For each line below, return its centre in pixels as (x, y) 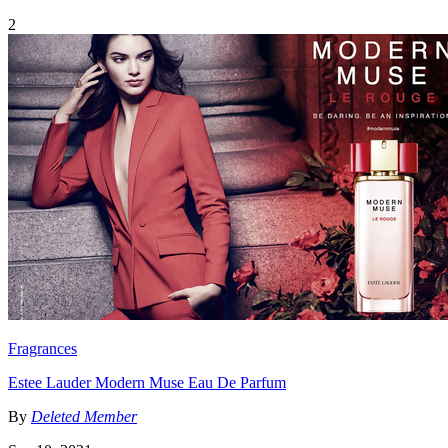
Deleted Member (84, 416)
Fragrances (42, 348)
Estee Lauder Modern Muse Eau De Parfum (147, 382)
